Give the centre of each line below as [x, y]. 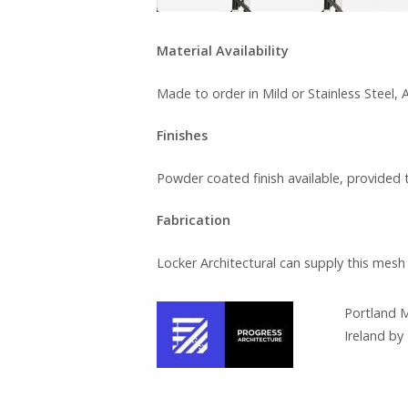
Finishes [182, 136]
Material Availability [223, 50]
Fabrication [194, 220]
